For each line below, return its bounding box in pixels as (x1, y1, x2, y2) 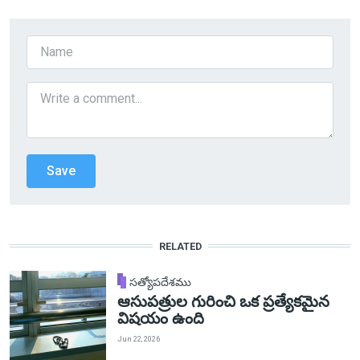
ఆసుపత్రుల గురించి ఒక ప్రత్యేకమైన (117, 292, 329, 312)
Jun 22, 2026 (117, 333, 160, 343)
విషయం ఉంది (117, 309, 204, 329)
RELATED (158, 239, 202, 252)
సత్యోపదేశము (129, 276, 192, 289)
